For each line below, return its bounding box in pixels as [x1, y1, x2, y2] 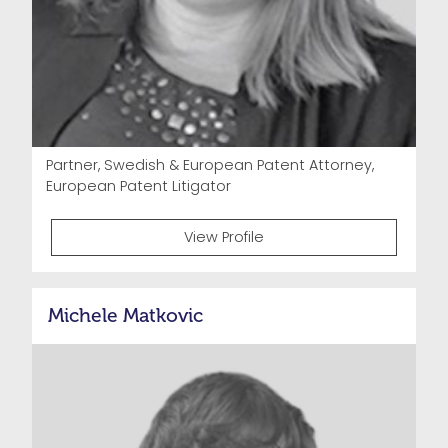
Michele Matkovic [48, 304, 203, 328]
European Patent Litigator [46, 176, 232, 197]
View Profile [184, 226, 264, 247]
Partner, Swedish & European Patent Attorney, [46, 155, 375, 176]
